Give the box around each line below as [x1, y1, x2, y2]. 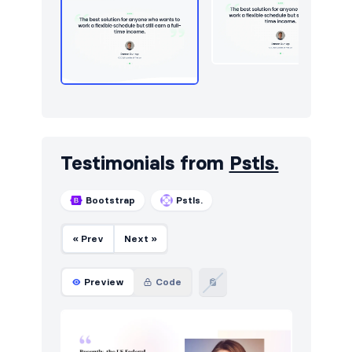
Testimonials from [60, 151, 229, 174]
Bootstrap [85, 193, 135, 206]
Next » [123, 232, 157, 244]
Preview [83, 275, 124, 288]
